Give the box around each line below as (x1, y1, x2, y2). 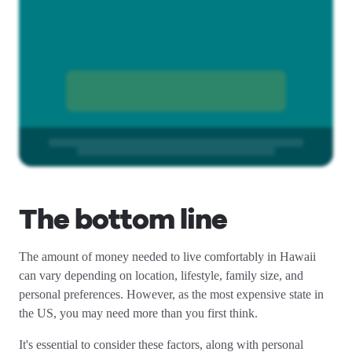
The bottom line (19, 200, 227, 239)
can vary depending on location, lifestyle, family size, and (19, 269, 303, 282)
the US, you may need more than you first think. (19, 306, 258, 320)
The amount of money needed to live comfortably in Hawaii (19, 250, 316, 263)
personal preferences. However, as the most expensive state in (19, 288, 324, 301)
